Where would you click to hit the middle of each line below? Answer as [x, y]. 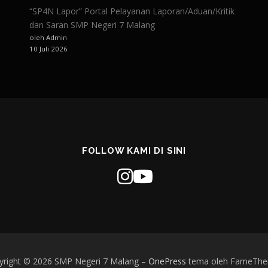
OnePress [167, 261]
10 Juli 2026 [48, 49]
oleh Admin [48, 37]
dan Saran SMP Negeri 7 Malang [92, 25]
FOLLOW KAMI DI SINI [134, 151]
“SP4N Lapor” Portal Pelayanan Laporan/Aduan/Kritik [132, 11]
